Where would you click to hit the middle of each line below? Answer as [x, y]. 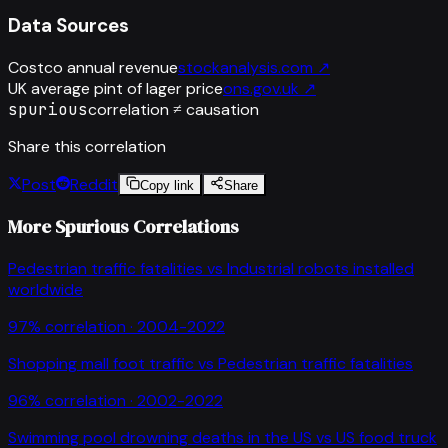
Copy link [167, 185]
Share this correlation [87, 146]
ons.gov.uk [261, 88]
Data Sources [68, 25]
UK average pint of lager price [115, 88]
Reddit [94, 184]
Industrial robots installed [320, 268]
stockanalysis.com [245, 67]
